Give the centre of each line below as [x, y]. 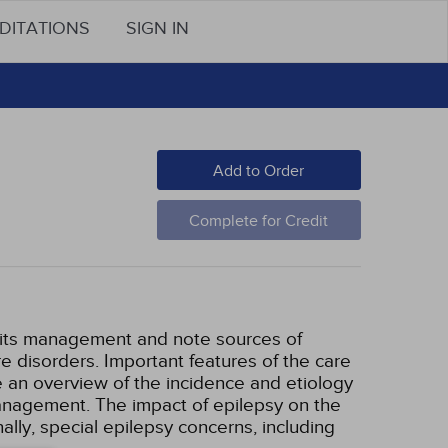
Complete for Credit [259, 221]
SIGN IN [157, 28]
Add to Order [259, 171]
